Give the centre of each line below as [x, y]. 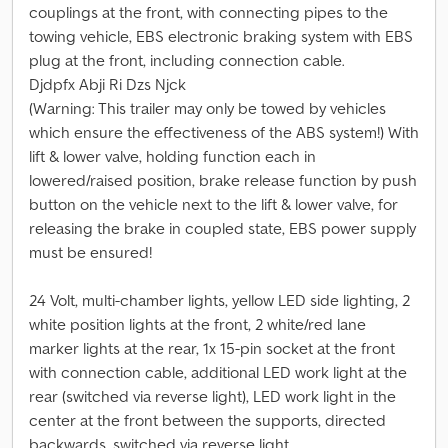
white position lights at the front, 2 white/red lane [197, 324]
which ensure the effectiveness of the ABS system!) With [224, 132]
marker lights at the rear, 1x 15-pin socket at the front [212, 348]
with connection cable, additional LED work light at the [218, 372]
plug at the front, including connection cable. [187, 60]
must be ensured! [90, 252]
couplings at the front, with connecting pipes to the [208, 12]
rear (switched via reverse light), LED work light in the [212, 396]
